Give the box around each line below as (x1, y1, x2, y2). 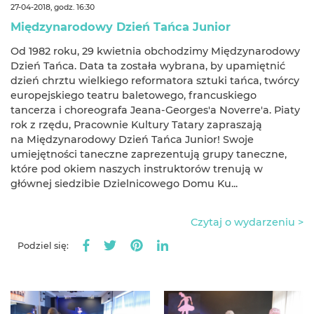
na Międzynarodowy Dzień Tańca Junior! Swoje (11, 132, 254, 146)
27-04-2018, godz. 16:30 (11, 2, 95, 12)
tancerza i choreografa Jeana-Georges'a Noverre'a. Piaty (11, 103, 300, 116)
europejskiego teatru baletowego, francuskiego (11, 88, 257, 102)
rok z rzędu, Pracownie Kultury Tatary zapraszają (11, 118, 262, 131)
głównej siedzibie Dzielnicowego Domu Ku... (11, 177, 238, 190)
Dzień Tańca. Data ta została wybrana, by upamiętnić (11, 59, 285, 72)
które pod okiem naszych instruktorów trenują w (11, 162, 263, 175)
